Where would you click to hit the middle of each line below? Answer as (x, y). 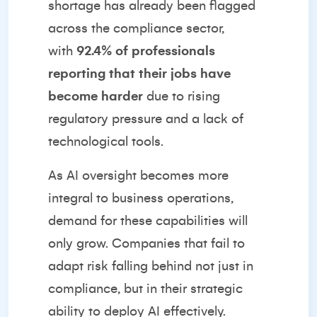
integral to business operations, (141, 198)
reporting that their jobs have (139, 74)
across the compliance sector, (136, 28)
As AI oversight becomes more (138, 175)
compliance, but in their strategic (145, 289)
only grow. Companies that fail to (146, 243)
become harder (96, 96)
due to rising (181, 96)
